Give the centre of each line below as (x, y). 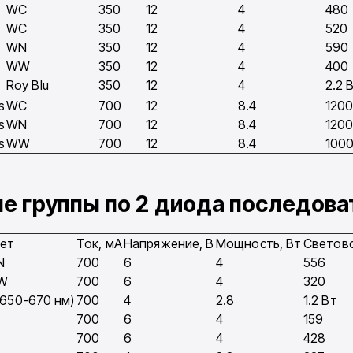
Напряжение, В (169, 244)
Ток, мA (99, 244)
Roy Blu (28, 85)
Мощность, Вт (259, 244)
